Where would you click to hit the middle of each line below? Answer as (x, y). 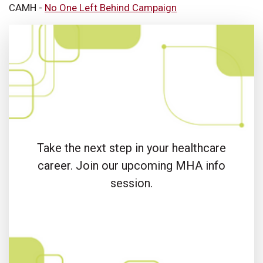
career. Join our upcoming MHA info (131, 166)
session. (131, 183)
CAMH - (27, 8)
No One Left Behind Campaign (111, 8)
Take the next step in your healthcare (131, 148)
